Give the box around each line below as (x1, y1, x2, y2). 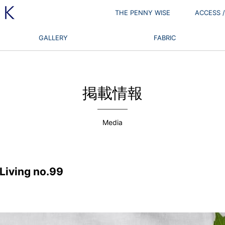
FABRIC (154, 34, 176, 42)
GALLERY (39, 34, 68, 42)
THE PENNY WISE (115, 9, 171, 17)
